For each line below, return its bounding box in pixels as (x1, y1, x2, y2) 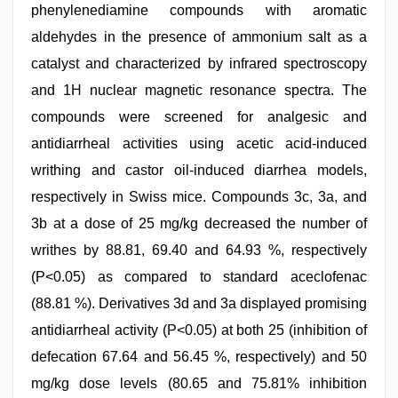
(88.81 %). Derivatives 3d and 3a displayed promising (31, 296, 367, 311)
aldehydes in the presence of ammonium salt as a (31, 29, 367, 44)
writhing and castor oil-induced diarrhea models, (31, 163, 367, 178)
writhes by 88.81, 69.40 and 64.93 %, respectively (31, 243, 367, 258)
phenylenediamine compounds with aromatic (31, 3, 367, 18)
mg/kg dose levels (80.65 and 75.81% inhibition (31, 376, 367, 391)
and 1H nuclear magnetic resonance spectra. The (31, 83, 367, 98)
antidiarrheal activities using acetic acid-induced (31, 136, 367, 151)
